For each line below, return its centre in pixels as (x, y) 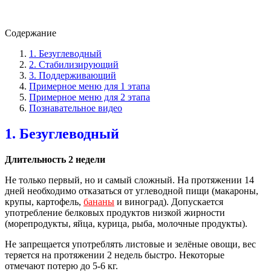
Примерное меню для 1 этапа (90, 86)
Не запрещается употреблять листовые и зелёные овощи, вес (130, 244)
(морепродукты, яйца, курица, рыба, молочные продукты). (126, 223)
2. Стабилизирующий (74, 64)
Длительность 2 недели (55, 159)
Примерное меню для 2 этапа (90, 97)
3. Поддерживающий (73, 75)
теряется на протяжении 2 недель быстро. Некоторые (115, 255)
